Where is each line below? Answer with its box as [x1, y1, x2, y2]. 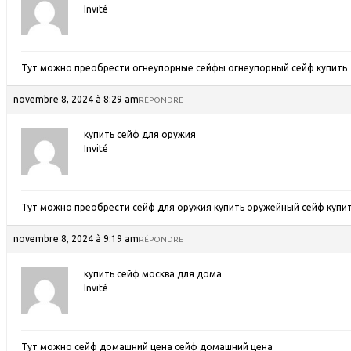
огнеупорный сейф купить [228, 63, 347, 73]
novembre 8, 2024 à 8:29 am [13, 94, 139, 104]
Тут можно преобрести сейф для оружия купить [21, 202, 247, 212]
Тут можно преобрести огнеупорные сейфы [21, 63, 228, 73]
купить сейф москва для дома [84, 269, 222, 279]
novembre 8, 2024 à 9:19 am [13, 233, 139, 244]
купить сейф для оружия [84, 129, 196, 139]
